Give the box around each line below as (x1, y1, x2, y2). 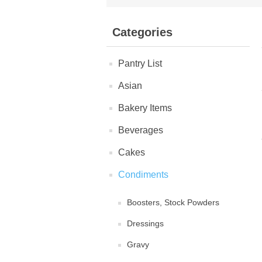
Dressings (127, 219, 164, 228)
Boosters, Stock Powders (127, 198, 219, 207)
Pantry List (118, 58, 162, 68)
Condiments (118, 170, 168, 180)
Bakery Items (118, 103, 172, 113)
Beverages (118, 125, 163, 135)
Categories (112, 26, 173, 39)
